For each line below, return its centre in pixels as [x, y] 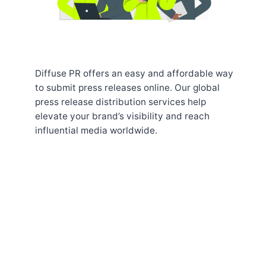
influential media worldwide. [96, 131]
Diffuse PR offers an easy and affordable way [134, 74]
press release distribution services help [121, 102]
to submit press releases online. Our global [128, 88]
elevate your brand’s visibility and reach [123, 116]
